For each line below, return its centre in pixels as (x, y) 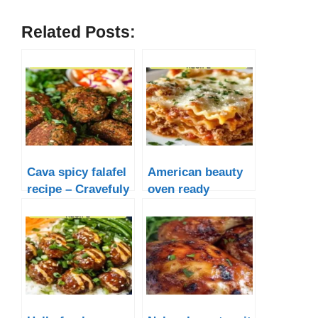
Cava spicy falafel (77, 172)
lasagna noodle (190, 206)
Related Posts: (78, 33)
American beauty (195, 172)
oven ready (179, 189)
